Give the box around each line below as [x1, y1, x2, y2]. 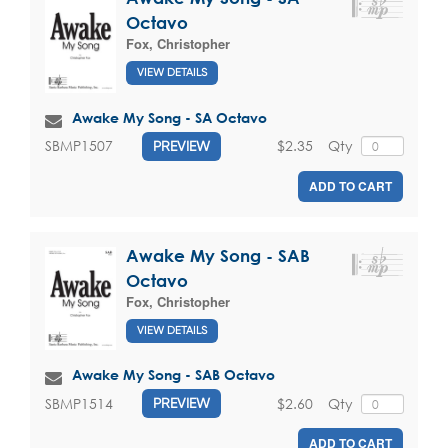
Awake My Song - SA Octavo [72, 108, 267, 126]
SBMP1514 [45, 393, 113, 413]
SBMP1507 [45, 136, 113, 156]
